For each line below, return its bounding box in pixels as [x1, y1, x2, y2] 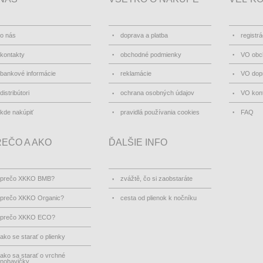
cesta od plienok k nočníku [120, 194, 197, 201]
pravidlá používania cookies [120, 108, 200, 116]
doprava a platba [120, 31, 168, 39]
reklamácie [120, 70, 151, 77]
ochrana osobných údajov [120, 89, 194, 97]
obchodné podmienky [120, 50, 181, 58]
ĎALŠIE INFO [109, 137, 167, 147]
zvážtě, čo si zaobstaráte [120, 175, 193, 183]
